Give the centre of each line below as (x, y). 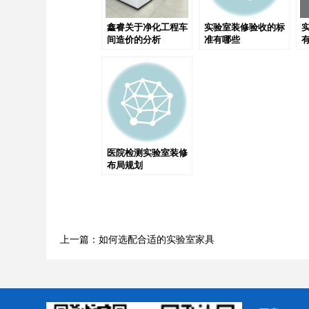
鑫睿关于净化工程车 (148, 27)
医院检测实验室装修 (148, 152)
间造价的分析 (134, 39)
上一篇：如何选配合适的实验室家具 (138, 239)
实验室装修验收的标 (245, 27)
